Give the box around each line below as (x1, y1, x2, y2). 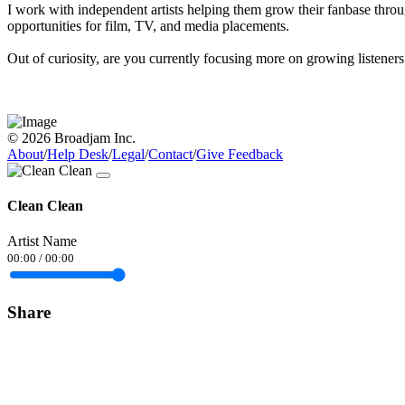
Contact (148, 146, 193, 162)
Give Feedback (196, 146, 283, 162)
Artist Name (7, 233, 77, 250)
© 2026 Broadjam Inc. (7, 129, 136, 146)
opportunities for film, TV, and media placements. (7, 17, 289, 33)
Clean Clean (7, 198, 83, 214)
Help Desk (47, 146, 108, 162)
